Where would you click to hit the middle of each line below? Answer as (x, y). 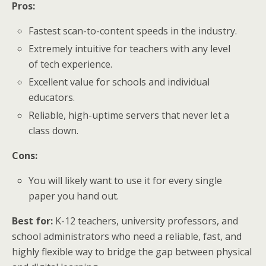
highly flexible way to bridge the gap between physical (132, 252)
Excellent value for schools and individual (119, 82)
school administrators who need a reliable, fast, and (127, 237)
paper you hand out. (74, 196)
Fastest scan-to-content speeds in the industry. (133, 31)
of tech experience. (71, 64)
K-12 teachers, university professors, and (145, 221)
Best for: (32, 221)
